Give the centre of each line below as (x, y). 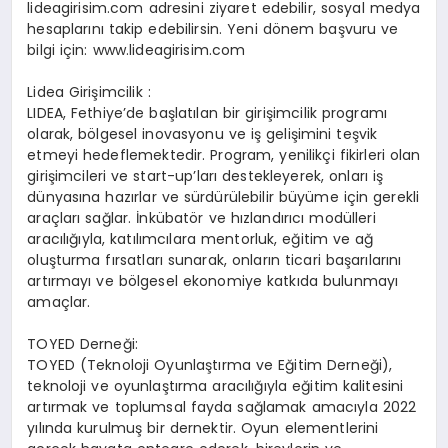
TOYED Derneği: (83, 344)
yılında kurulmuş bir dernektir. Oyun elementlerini (203, 428)
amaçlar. (59, 302)
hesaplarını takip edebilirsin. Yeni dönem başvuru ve (213, 29)
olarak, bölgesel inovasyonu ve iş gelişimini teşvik (202, 134)
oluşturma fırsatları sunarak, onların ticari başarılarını (214, 260)
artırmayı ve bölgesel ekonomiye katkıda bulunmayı (213, 281)
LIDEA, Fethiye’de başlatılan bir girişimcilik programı (207, 113)
